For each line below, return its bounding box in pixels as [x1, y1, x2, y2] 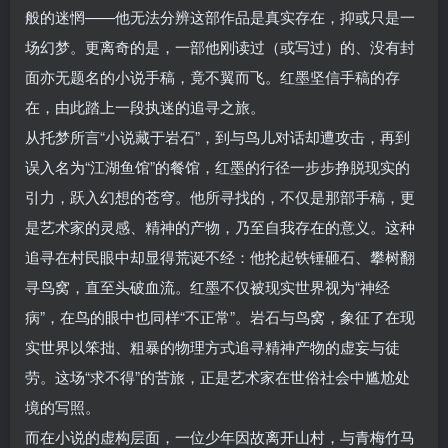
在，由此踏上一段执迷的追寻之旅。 [25, 96, 265, 118]
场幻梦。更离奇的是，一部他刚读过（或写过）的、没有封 [25, 36, 415, 58]
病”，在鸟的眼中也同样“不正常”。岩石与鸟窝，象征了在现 [25, 306, 415, 328]
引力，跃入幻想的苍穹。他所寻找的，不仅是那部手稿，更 [25, 186, 415, 208]
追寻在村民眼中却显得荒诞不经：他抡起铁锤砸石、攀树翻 [25, 246, 415, 268]
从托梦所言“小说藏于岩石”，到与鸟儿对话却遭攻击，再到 [25, 126, 410, 148]
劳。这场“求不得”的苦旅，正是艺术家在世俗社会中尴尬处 [25, 366, 410, 388]
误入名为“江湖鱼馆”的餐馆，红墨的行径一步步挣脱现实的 [25, 156, 410, 178]
